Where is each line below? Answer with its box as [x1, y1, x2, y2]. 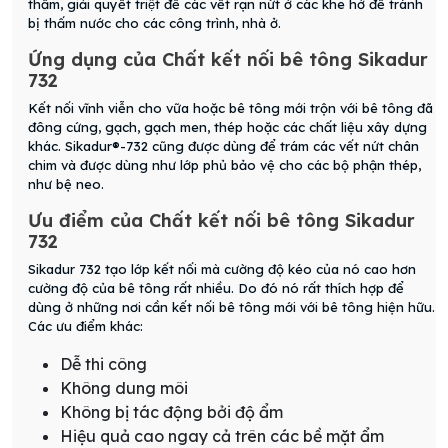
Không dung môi [60, 378, 188, 399]
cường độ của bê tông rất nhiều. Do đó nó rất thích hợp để [28, 280, 404, 297]
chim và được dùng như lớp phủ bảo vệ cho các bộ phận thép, [28, 157, 421, 174]
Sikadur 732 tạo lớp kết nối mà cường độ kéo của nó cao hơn [28, 261, 416, 278]
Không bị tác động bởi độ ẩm [60, 402, 283, 423]
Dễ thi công [60, 354, 147, 375]
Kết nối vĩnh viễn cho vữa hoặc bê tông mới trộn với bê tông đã [28, 100, 433, 117]
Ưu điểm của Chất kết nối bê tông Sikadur [28, 209, 415, 233]
